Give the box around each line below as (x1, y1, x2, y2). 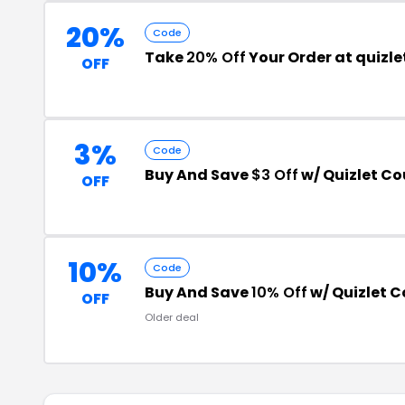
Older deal (145, 310, 199, 325)
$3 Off (251, 165, 298, 185)
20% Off (186, 47, 246, 68)
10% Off (251, 282, 307, 303)
